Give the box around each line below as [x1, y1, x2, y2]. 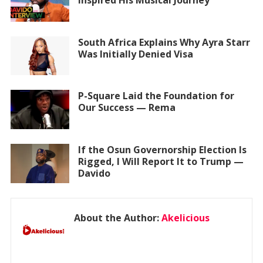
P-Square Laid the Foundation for [77, 89, 234, 103]
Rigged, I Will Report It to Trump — [77, 154, 244, 168]
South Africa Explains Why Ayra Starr [77, 35, 250, 49]
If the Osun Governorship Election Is [77, 143, 247, 156]
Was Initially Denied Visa [77, 47, 193, 60]
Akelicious [161, 211, 210, 224]
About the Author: [73, 211, 161, 224]
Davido [77, 166, 110, 180]
